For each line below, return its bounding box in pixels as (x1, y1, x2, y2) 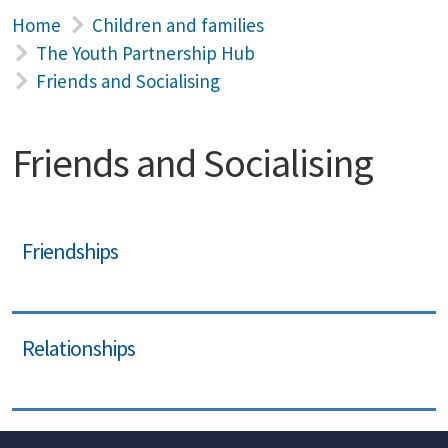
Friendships (22, 237, 118, 265)
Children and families (92, 13, 264, 37)
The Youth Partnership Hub (36, 41, 255, 65)
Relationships (22, 334, 135, 362)
